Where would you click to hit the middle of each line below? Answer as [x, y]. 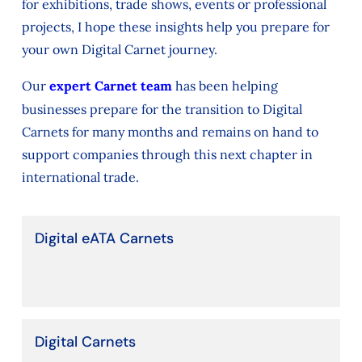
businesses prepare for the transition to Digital [162, 109]
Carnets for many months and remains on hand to [170, 131]
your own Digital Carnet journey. [119, 49]
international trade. [80, 177]
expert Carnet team [110, 85]
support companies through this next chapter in [167, 154]
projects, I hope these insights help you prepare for [175, 26]
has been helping [225, 85]
